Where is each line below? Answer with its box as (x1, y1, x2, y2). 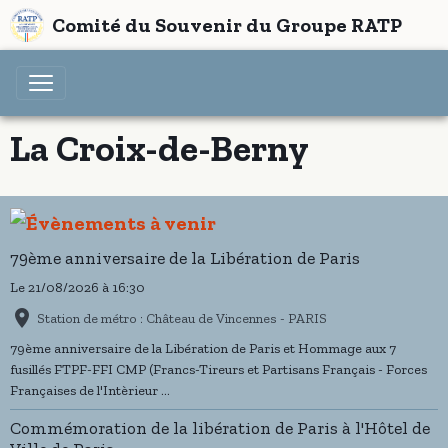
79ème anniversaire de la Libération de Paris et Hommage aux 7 (10, 340, 396, 358)
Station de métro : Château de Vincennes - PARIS (37, 310, 327, 327)
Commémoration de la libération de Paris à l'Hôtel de (10, 417, 430, 440)
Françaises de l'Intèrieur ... (10, 382, 170, 400)
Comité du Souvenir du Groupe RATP (52, 13, 402, 37)
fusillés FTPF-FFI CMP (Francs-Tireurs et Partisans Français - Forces (10, 361, 427, 379)
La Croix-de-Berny (10, 126, 309, 170)
